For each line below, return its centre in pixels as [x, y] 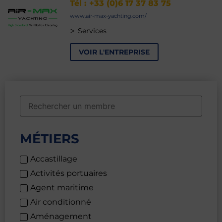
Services [92, 31]
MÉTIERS [50, 139]
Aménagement [61, 216]
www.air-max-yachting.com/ [109, 16]
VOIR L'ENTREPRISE [114, 52]
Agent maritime [62, 187]
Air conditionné [61, 202]
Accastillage [54, 159]
